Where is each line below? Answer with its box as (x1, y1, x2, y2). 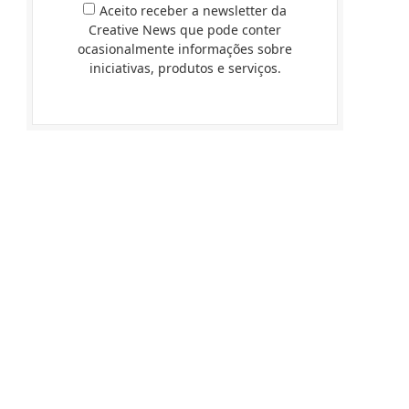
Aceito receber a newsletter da (100, 2, 287, 20)
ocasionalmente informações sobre (78, 40, 292, 58)
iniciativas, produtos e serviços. (89, 59, 281, 78)
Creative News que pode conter (89, 21, 281, 39)
